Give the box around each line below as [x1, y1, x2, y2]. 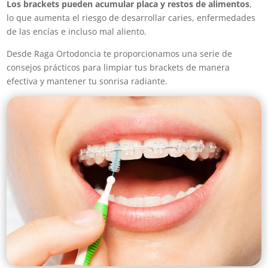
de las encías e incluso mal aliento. [7, 26, 147, 38]
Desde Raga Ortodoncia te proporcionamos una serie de [7, 48, 233, 60]
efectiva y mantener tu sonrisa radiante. [7, 75, 168, 87]
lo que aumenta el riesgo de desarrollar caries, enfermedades [7, 12, 256, 24]
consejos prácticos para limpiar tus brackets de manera [7, 62, 230, 74]
